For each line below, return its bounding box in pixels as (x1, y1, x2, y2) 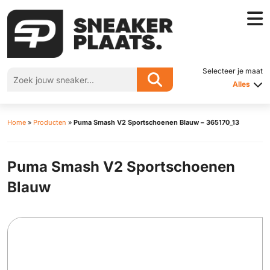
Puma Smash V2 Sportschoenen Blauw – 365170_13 (74, 118, 239, 127)
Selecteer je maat (202, 66, 263, 75)
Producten (33, 118, 66, 127)
